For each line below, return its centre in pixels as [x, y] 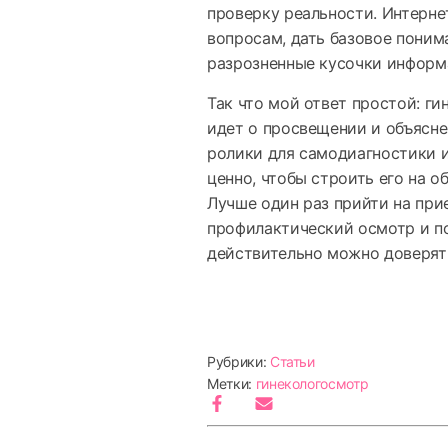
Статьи [292, 361]
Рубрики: [238, 361]
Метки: [231, 383]
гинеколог [288, 383]
